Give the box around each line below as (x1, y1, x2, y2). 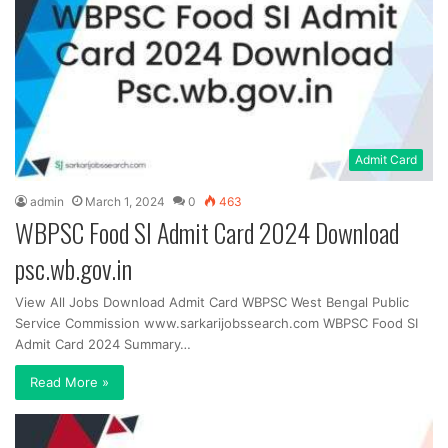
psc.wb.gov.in (15, 249, 132, 288)
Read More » (30, 374, 109, 390)
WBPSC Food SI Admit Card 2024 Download (15, 213, 399, 252)
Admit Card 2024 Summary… (15, 336, 191, 352)
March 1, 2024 (85, 194, 165, 209)
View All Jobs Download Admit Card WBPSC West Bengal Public (15, 294, 409, 310)
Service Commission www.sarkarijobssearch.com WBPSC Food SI (15, 315, 418, 331)
